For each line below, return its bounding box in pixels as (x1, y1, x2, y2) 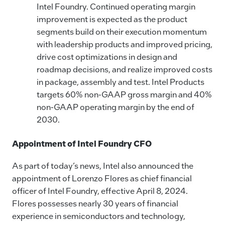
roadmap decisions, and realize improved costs (36, 64, 212, 75)
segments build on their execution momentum (36, 26, 207, 37)
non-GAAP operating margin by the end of (36, 101, 194, 113)
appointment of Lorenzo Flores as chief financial (12, 172, 192, 183)
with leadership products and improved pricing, (36, 39, 212, 50)
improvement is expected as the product (36, 14, 187, 25)
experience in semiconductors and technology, (12, 210, 185, 221)
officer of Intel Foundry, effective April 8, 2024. (12, 185, 188, 196)
